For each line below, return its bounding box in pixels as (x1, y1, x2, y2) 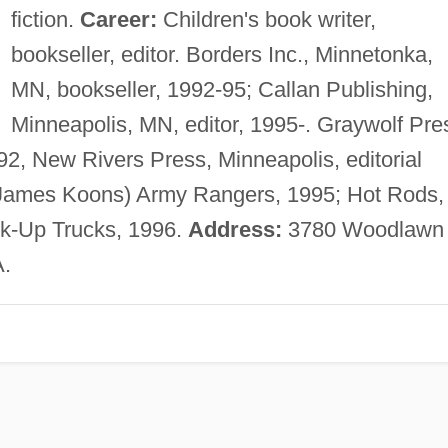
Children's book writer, (156, 6, 376, 32)
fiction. (10, 6, 80, 32)
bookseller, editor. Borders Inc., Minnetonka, (10, 41, 433, 67)
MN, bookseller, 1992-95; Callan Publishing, (10, 76, 433, 102)
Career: (79, 6, 157, 32)
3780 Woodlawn (281, 216, 444, 242)
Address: (187, 216, 282, 242)
